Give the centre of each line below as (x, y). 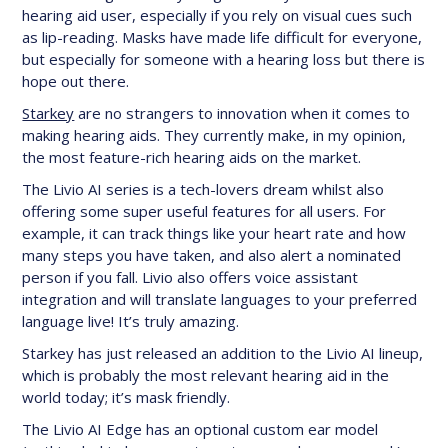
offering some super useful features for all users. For (204, 211)
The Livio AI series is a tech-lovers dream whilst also (203, 189)
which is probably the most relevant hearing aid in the (206, 375)
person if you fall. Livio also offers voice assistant (190, 277)
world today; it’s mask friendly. (126, 397)
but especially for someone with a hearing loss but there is (224, 59)
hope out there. (76, 81)
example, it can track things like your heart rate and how (214, 233)
